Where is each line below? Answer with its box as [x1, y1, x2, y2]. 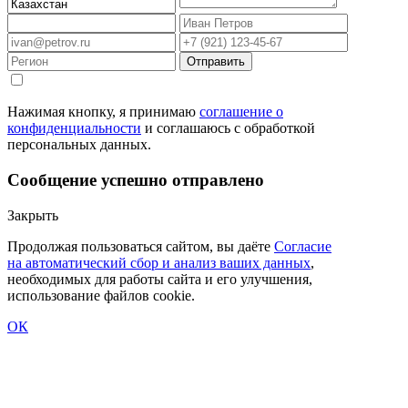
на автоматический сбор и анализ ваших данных [7, 254, 311, 270]
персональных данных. [7, 137, 151, 153]
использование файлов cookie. [7, 287, 195, 303]
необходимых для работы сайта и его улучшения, [7, 270, 312, 287]
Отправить [187, 55, 245, 69]
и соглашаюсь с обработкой [141, 120, 315, 137]
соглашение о [199, 104, 283, 120]
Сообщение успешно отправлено [7, 170, 264, 190]
